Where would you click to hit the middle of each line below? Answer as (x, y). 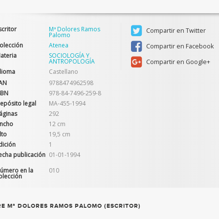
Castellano (64, 72)
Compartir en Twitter (175, 31)
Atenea (59, 45)
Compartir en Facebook (179, 46)
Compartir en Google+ (177, 62)
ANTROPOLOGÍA (72, 61)
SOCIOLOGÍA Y (69, 55)
